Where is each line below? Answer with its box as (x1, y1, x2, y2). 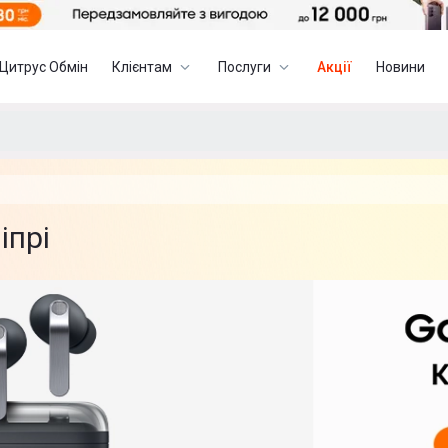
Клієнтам (112, 58, 173, 75)
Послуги (218, 58, 272, 75)
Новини (376, 58, 426, 75)
